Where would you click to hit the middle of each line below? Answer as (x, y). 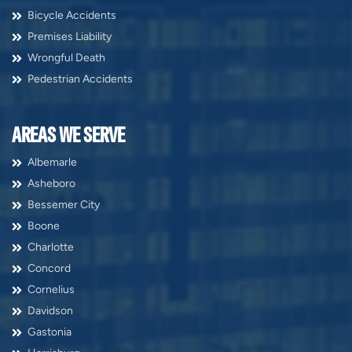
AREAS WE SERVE (68, 135)
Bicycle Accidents (72, 15)
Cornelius (51, 289)
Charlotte (51, 247)
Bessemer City (64, 204)
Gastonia (49, 332)
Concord (49, 268)
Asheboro (51, 183)
